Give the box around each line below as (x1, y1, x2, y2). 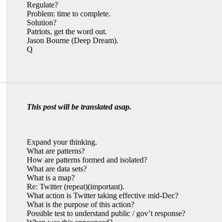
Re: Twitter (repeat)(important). (27, 182, 124, 191)
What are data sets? (27, 165, 87, 173)
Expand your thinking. (27, 138, 97, 146)
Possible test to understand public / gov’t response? (27, 209, 185, 218)
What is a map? (27, 173, 75, 182)
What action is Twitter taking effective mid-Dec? (27, 191, 178, 200)
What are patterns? (27, 147, 85, 155)
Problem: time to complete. (27, 9, 111, 18)
